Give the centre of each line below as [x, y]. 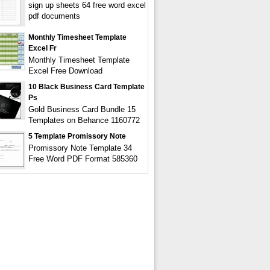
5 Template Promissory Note [77, 136]
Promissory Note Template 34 [80, 148]
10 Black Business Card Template [86, 87]
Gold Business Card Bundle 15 [82, 109]
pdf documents [54, 16]
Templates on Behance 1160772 [84, 120]
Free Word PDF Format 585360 [83, 159]
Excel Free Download [65, 71]
